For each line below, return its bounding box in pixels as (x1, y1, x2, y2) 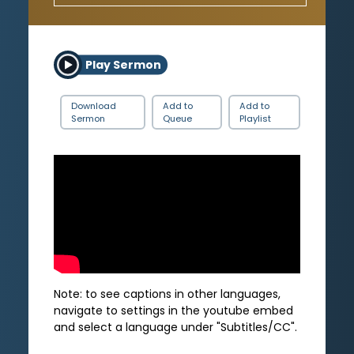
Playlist (239, 111, 271, 125)
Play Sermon (85, 56, 161, 73)
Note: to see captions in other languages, (54, 285, 281, 302)
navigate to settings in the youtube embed (54, 302, 293, 318)
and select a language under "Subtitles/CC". (54, 318, 297, 335)
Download (71, 99, 116, 112)
